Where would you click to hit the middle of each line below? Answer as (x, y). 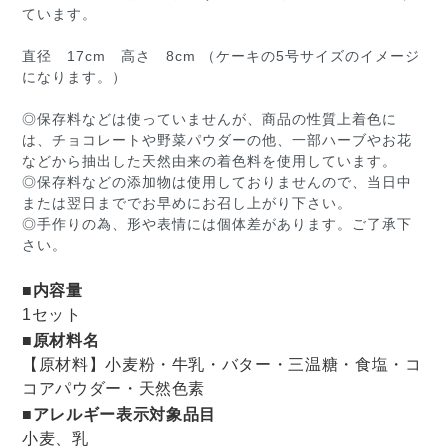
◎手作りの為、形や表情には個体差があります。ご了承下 (217, 224)
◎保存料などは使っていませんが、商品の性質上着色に (209, 119)
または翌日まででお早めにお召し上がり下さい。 (187, 203)
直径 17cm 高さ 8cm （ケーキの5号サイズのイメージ (221, 56)
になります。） (74, 77)
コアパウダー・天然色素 (114, 389)
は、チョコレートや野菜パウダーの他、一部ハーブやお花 (217, 140)
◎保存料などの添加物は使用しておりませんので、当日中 (217, 182)
